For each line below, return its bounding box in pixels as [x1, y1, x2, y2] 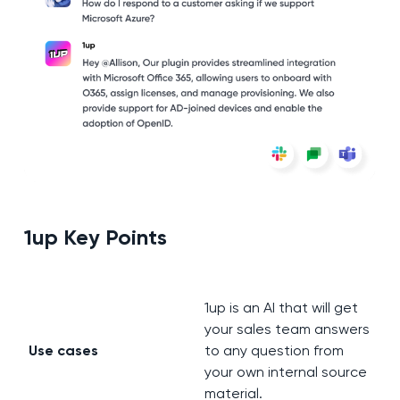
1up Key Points [23, 224, 167, 251]
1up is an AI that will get [204, 299, 358, 317]
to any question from [204, 342, 344, 360]
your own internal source [204, 363, 367, 381]
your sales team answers [204, 321, 370, 338]
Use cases [28, 342, 98, 360]
